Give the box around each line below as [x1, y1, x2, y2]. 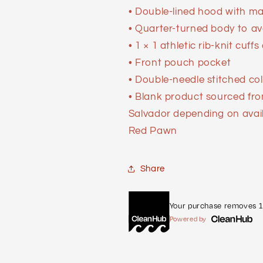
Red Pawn [128, 126, 177, 137]
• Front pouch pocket [128, 58, 231, 69]
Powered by [169, 215, 207, 224]
